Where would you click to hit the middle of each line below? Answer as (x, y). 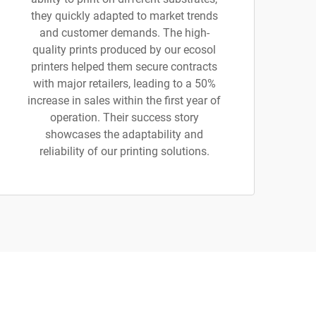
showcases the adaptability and (124, 134)
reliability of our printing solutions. (124, 151)
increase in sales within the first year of (124, 101)
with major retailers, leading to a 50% (124, 84)
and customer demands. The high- (124, 33)
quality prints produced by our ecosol (124, 50)
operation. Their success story (124, 117)
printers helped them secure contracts (124, 67)
